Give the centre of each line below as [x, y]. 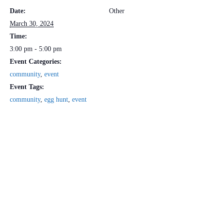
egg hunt [56, 100]
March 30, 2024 [32, 24]
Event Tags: [27, 87]
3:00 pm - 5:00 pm [36, 49]
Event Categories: [36, 62]
